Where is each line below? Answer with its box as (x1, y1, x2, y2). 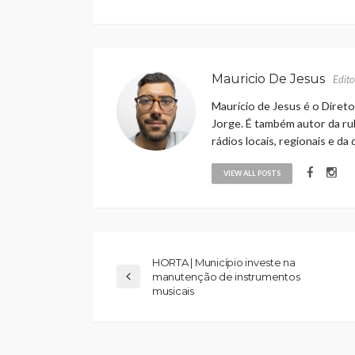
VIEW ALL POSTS (223, 169, 281, 178)
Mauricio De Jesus (212, 71, 325, 87)
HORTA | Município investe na (152, 256, 296, 269)
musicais (152, 284, 194, 298)
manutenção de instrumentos (152, 270, 300, 284)
